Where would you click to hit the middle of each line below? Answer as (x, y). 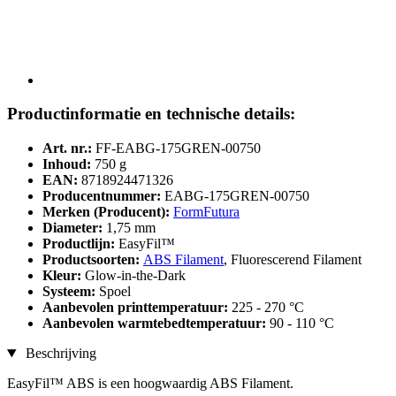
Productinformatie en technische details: (151, 114)
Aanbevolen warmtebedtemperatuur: (156, 324)
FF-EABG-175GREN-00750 (178, 148)
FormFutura (206, 212)
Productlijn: (80, 244)
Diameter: (74, 228)
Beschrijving (59, 354)
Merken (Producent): (106, 212)
